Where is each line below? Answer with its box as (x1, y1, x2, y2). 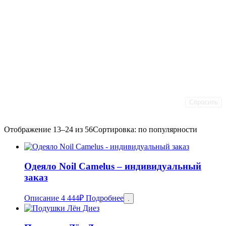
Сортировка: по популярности (93, 125, 197, 134)
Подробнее (86, 194, 124, 203)
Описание (24, 194, 59, 203)
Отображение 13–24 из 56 (4, 125, 93, 134)
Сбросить (189, 98, 218, 106)
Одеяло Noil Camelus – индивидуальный (24, 160, 201, 172)
